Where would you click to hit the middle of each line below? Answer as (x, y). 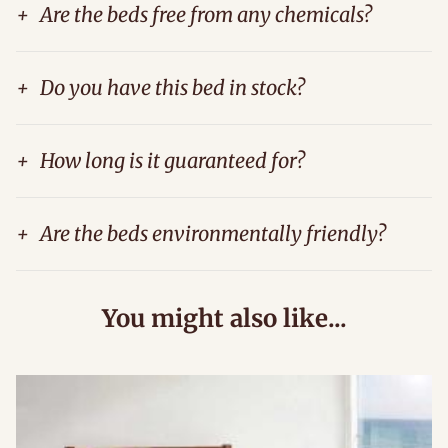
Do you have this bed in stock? (172, 87)
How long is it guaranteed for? (172, 160)
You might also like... (224, 318)
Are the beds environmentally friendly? (213, 233)
